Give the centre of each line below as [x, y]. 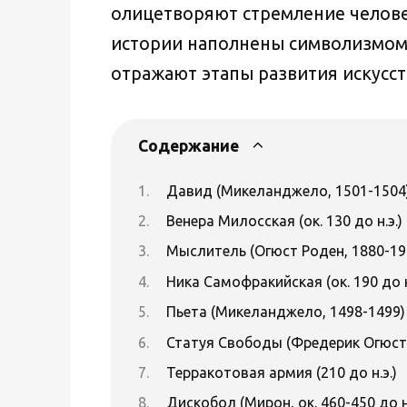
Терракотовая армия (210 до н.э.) [281, 372]
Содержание [189, 146]
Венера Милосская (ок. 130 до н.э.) [284, 221]
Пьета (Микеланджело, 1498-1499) [285, 312]
